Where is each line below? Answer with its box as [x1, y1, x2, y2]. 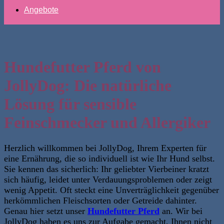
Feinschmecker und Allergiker [4, 113, 210, 132]
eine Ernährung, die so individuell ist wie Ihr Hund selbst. [4, 153, 215, 163]
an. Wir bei [159, 205, 202, 216]
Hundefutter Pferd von [4, 58, 161, 76]
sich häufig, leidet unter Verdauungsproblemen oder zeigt [4, 174, 212, 184]
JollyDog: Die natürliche [4, 76, 171, 95]
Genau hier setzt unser [4, 205, 87, 216]
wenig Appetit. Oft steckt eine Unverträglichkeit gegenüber [4, 184, 219, 195]
